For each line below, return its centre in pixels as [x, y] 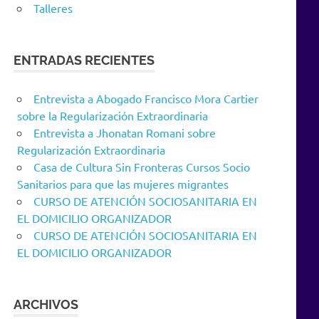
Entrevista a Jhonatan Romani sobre [125, 133]
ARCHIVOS [46, 305]
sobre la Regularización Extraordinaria [113, 116]
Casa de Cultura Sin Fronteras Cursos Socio [142, 167]
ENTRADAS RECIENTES [84, 61]
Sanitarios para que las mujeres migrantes [123, 184]
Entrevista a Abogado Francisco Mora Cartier [146, 99]
